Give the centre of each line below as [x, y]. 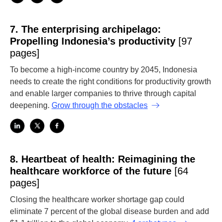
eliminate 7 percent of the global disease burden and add [110, 211]
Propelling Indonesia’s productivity [94, 41]
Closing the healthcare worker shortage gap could [97, 199]
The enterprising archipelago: [91, 29]
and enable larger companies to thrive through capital [103, 93]
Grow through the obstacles [100, 105]
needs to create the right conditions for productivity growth [111, 82]
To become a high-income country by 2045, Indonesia [104, 70]
